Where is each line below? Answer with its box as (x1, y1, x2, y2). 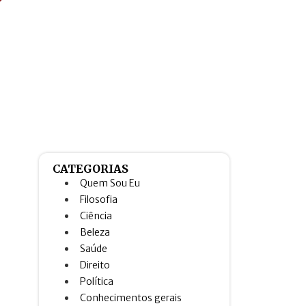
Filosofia (80, 193, 118, 206)
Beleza (80, 225, 111, 238)
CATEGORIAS (53, 161, 129, 176)
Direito (80, 258, 111, 271)
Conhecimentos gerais (80, 291, 182, 304)
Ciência (80, 209, 113, 222)
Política (80, 275, 114, 288)
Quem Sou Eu (80, 176, 141, 189)
